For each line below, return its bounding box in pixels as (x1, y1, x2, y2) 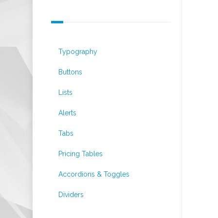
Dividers (58, 191, 84, 199)
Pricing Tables (58, 150, 103, 158)
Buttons (58, 68, 82, 76)
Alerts (58, 109, 76, 117)
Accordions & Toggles (58, 170, 129, 178)
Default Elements (51, 1, 125, 12)
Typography (58, 48, 97, 55)
